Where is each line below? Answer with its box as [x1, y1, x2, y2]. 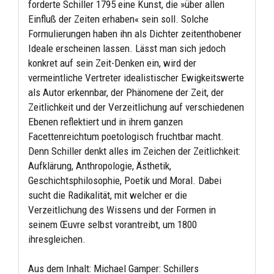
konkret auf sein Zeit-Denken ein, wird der [28, 56, 196, 69]
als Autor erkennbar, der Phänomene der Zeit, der [28, 86, 224, 98]
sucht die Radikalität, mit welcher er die [28, 188, 187, 201]
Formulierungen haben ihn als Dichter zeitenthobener [28, 27, 242, 40]
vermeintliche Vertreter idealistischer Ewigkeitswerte [28, 71, 244, 84]
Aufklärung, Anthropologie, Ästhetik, [28, 159, 171, 172]
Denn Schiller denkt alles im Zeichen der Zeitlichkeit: [28, 144, 240, 157]
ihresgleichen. [28, 232, 86, 245]
